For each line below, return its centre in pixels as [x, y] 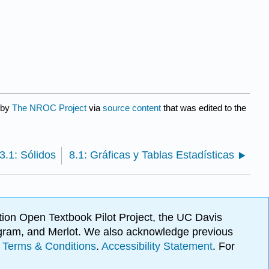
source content [132, 108]
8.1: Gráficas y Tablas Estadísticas [152, 155]
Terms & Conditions [49, 246]
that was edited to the [204, 108]
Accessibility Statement [157, 246]
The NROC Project [49, 108]
